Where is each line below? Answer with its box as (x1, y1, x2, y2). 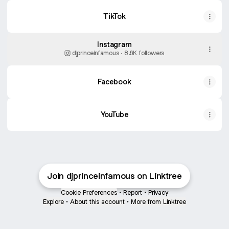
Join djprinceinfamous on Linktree (47, 170, 182, 181)
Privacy (148, 188, 168, 197)
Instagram (97, 39, 132, 49)
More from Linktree (131, 197, 186, 206)
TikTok (103, 11, 126, 21)
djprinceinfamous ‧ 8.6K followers (72, 49, 165, 57)
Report (123, 188, 142, 197)
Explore (43, 197, 64, 206)
